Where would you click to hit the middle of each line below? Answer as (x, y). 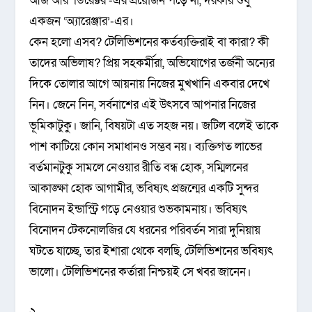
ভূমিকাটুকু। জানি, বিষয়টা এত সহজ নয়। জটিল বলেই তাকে (154, 126)
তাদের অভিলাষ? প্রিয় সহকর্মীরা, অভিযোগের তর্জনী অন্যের (152, 63)
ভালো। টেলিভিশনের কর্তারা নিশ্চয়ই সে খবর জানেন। (141, 272)
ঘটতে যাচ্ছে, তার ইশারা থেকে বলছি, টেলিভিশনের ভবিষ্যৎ (151, 251)
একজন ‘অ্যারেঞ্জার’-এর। (82, 22)
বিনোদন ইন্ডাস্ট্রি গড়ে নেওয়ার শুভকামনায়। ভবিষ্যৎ (139, 210)
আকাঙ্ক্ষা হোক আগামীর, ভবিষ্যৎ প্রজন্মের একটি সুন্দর (144, 189)
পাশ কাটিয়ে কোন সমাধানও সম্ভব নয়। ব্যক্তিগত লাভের (146, 147)
